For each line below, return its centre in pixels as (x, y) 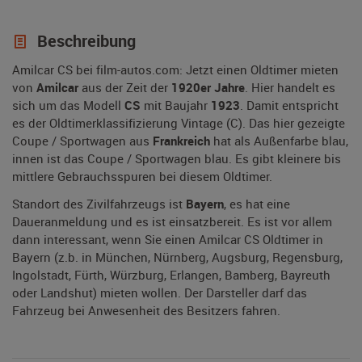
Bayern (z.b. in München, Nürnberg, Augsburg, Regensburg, (177, 257)
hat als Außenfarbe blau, (279, 141)
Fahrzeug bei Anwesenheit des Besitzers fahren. (146, 311)
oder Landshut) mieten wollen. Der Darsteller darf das (160, 293)
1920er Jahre (208, 88)
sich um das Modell (68, 105)
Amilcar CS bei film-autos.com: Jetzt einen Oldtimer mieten (175, 70)
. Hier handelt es (290, 88)
